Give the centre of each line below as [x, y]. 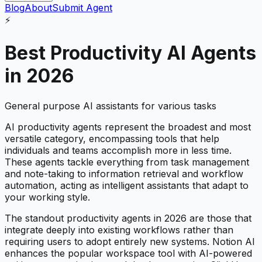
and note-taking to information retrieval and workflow [124, 173]
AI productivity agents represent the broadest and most [128, 127]
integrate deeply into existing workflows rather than [119, 230]
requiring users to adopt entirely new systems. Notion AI [130, 241]
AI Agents [209, 53]
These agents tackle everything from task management [127, 162]
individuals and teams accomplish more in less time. [118, 150]
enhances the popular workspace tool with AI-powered [128, 253]
